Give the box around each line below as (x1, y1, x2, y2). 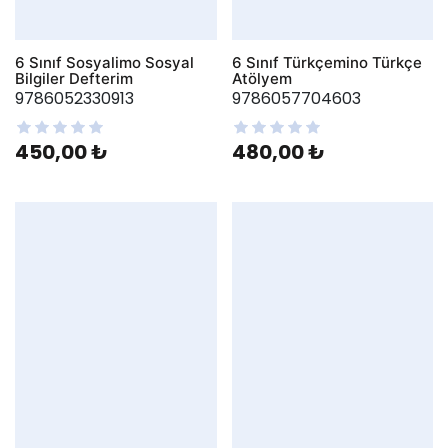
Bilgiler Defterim (15, 69, 133, 89)
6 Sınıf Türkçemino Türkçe (231, 53, 422, 73)
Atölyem (231, 69, 292, 89)
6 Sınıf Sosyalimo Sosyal (15, 53, 194, 73)
